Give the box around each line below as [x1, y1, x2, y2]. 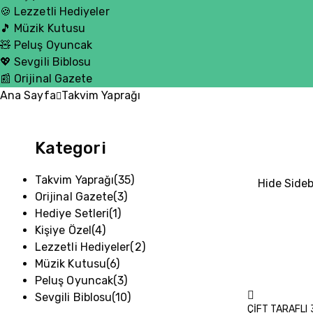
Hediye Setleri [35, 207, 110, 220]
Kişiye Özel [35, 224, 92, 237]
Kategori [35, 138, 106, 158]
